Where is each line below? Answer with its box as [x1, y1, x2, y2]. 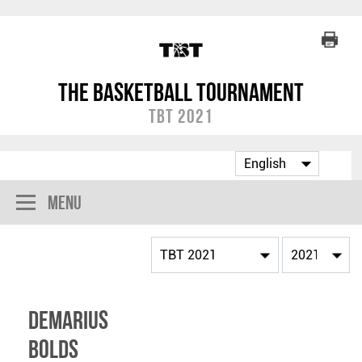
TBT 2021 [149, 105, 213, 127]
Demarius [28, 305, 108, 335]
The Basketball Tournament [58, 78, 304, 107]
